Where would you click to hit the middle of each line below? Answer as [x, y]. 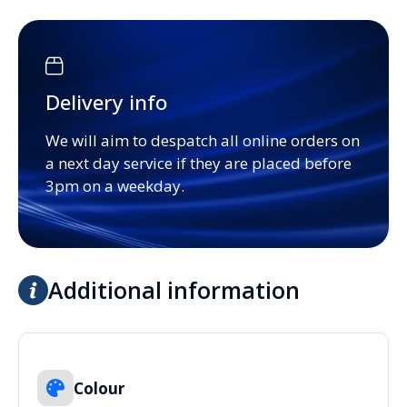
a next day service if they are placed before [199, 164]
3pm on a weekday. [115, 186]
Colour [99, 388]
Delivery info [106, 103]
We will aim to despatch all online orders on [203, 141]
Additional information [174, 290]
